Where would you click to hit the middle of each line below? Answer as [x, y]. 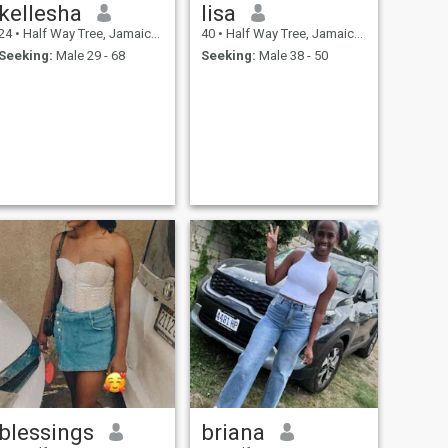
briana [232, 431]
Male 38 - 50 [291, 56]
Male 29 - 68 [88, 56]
